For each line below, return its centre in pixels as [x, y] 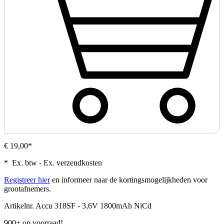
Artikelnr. [19, 206]
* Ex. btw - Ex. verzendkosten [53, 163]
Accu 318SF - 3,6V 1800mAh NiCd [93, 206]
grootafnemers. [27, 189]
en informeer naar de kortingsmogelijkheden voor [129, 180]
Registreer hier [27, 180]
